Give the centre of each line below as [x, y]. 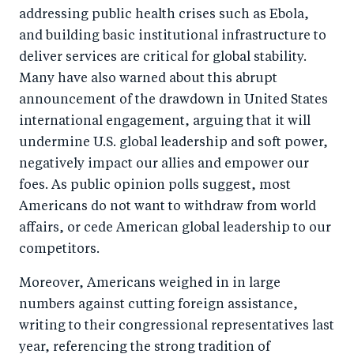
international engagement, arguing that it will [165, 122]
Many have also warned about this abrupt [148, 79]
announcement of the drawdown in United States [173, 100]
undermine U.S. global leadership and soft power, [173, 143]
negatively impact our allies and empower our [164, 164]
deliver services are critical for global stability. [163, 58]
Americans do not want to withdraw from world [168, 207]
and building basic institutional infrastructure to [173, 36]
